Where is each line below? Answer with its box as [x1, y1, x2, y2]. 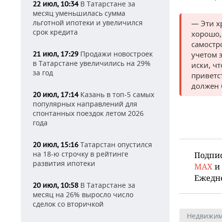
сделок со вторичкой [33, 199, 104, 209]
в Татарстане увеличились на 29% [33, 58, 151, 68]
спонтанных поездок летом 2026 [33, 109, 144, 118]
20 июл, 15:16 [33, 140, 78, 149]
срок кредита [33, 27, 78, 37]
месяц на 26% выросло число [33, 190, 133, 199]
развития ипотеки [33, 159, 95, 168]
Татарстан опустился [78, 140, 152, 149]
